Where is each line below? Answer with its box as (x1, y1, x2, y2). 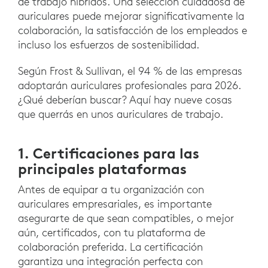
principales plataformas (18, 160, 187, 178)
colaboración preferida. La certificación (18, 240, 203, 254)
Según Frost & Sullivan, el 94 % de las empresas (18, 64, 242, 78)
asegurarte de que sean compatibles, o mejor (18, 211, 234, 226)
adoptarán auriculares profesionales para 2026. (18, 78, 241, 93)
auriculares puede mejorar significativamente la (18, 9, 244, 23)
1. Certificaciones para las (18, 144, 199, 163)
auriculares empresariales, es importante (18, 197, 212, 211)
